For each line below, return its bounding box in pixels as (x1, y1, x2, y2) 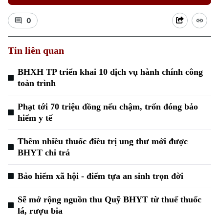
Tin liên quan (8, 45, 64, 56)
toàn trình (18, 78, 56, 88)
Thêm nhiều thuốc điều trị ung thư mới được (18, 136, 188, 146)
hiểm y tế (18, 113, 52, 123)
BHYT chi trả (18, 148, 70, 157)
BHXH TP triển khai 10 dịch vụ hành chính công (18, 67, 203, 77)
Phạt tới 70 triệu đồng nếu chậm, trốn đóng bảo (18, 102, 198, 111)
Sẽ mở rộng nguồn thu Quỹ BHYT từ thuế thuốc (18, 195, 201, 204)
